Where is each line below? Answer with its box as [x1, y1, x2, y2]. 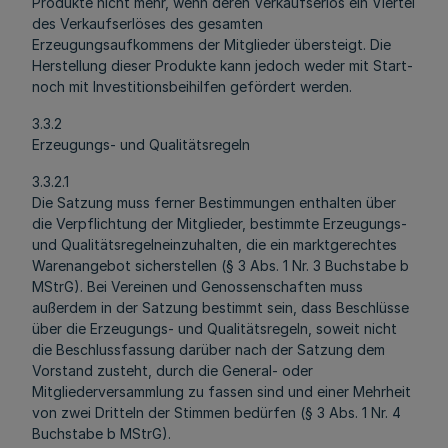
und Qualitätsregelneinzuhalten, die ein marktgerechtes [32, 236, 397, 253]
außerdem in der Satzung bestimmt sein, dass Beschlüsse [32, 299, 409, 316]
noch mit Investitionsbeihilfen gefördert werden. [32, 78, 352, 95]
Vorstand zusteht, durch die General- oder [32, 362, 313, 379]
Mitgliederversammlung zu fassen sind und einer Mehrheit [32, 383, 411, 400]
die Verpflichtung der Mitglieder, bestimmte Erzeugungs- [32, 215, 407, 232]
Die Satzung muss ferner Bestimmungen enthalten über [32, 194, 396, 211]
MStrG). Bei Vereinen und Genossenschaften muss [32, 278, 363, 295]
